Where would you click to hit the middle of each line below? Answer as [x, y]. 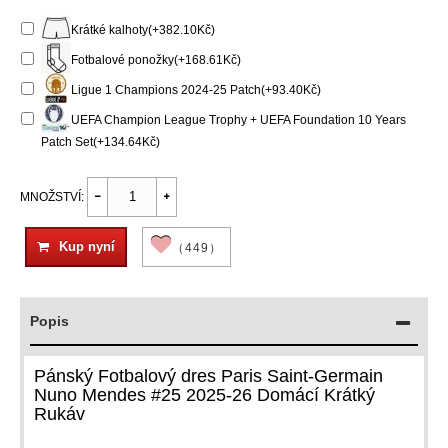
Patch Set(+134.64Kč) [100, 141]
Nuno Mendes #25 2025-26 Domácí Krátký [204, 394]
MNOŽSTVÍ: [52, 196]
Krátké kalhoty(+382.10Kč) [143, 29]
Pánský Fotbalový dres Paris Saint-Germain [208, 375]
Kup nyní [87, 246]
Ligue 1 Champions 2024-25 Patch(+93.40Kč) [196, 89]
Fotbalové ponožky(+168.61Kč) [156, 59]
